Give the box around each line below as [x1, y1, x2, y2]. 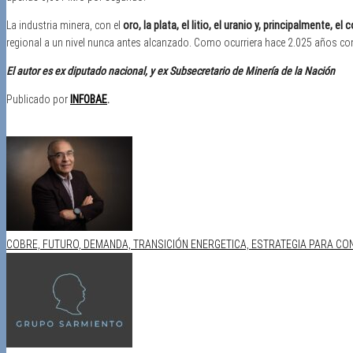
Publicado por [6, 92, 68, 106]
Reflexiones [113, 121, 162, 134]
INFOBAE [70, 92, 107, 106]
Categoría [6, 121, 49, 134]
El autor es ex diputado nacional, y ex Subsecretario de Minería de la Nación [6, 64, 335, 77]
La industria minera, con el [6, 18, 123, 32]
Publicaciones [49, 121, 110, 134]
